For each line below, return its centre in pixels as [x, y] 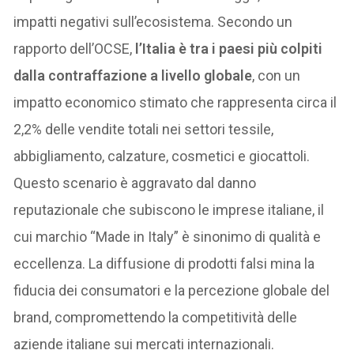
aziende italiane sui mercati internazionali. [144, 344]
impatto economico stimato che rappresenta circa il [175, 102]
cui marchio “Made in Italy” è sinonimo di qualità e [168, 236]
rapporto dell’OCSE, [73, 48]
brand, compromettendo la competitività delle [156, 317]
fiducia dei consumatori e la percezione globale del [172, 290]
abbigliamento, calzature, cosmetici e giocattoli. [162, 156]
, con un [277, 75]
